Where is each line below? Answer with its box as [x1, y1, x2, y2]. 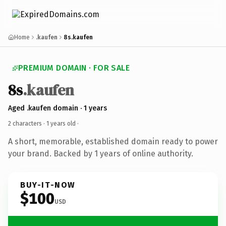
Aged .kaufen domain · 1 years [8, 103, 107, 112]
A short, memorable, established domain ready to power [8, 136, 218, 146]
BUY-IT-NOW [20, 180, 76, 190]
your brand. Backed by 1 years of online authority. [8, 148, 193, 158]
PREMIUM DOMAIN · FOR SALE [18, 63, 130, 73]
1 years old [46, 120, 76, 127]
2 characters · [8, 120, 46, 127]
